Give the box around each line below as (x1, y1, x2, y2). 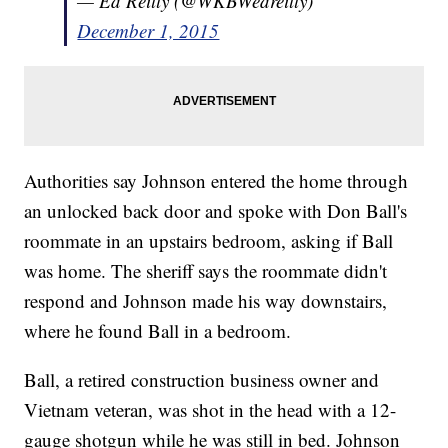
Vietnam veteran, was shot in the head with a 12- (24, 397, 397, 423)
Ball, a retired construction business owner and (24, 367, 380, 393)
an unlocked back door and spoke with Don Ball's (24, 198, 408, 224)
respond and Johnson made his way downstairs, (24, 288, 388, 314)
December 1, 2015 (77, 18, 220, 44)
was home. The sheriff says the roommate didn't (24, 258, 388, 284)
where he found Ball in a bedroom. (24, 318, 292, 344)
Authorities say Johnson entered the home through (24, 168, 409, 194)
